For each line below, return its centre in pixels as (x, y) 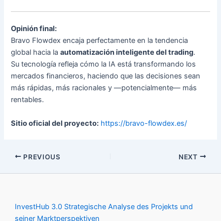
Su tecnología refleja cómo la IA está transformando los (104, 64)
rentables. (28, 100)
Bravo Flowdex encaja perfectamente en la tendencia (100, 41)
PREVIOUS (41, 157)
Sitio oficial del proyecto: (55, 123)
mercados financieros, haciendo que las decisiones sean (106, 76)
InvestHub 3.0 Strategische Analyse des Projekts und (104, 207)
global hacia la (36, 53)
